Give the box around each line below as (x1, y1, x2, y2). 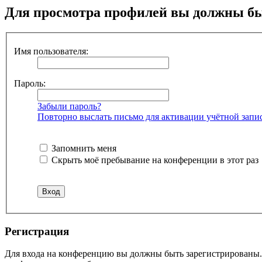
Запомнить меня (49, 143, 116, 153)
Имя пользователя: (14, 46, 88, 56)
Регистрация (5, 225, 69, 237)
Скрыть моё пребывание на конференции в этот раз (49, 154, 258, 165)
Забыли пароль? (37, 101, 101, 111)
